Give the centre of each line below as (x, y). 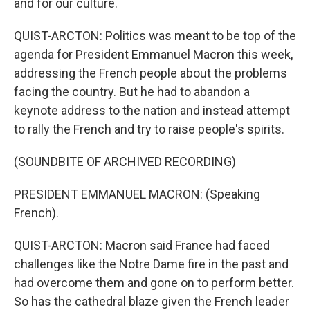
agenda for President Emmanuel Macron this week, (153, 54)
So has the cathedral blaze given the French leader (152, 301)
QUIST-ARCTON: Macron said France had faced (142, 245)
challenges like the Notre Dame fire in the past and (151, 264)
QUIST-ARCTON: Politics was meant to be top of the (155, 36)
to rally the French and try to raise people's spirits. (149, 129)
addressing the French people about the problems (151, 73)
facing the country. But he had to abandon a (132, 92)
